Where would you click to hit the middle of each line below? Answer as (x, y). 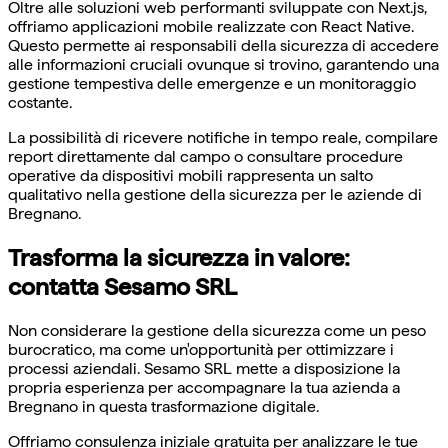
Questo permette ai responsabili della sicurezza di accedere (223, 46)
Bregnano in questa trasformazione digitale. (163, 406)
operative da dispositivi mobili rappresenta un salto (190, 176)
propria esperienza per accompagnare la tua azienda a (204, 387)
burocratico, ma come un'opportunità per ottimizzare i (201, 349)
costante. (40, 103)
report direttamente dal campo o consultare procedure (205, 157)
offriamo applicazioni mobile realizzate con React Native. (211, 27)
